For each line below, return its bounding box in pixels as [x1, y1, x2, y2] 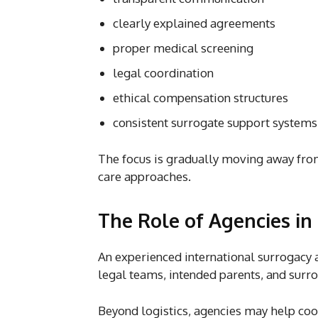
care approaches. [98, 168, 191, 184]
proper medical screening [113, 40, 253, 55]
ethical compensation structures [113, 89, 288, 105]
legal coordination [113, 65, 214, 80]
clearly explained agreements [113, 15, 275, 31]
